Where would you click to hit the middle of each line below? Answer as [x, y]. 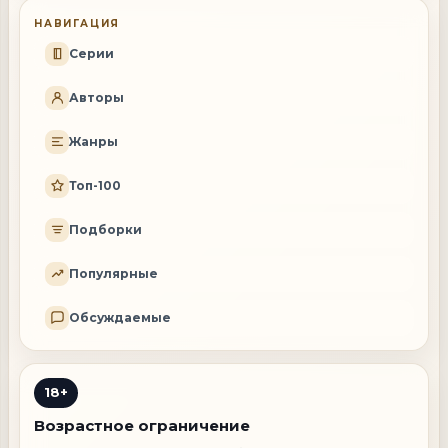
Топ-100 [95, 186]
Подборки [105, 230]
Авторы [96, 98]
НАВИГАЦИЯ [77, 23]
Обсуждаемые [120, 318]
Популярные [113, 274]
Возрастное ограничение [142, 425]
